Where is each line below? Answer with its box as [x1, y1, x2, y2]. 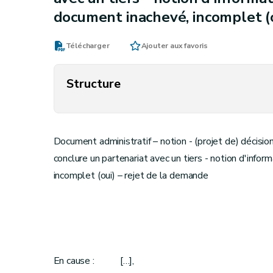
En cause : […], [53, 254, 134, 268]
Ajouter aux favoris [141, 41, 208, 51]
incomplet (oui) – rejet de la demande [53, 169, 208, 182]
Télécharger [65, 41, 110, 51]
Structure [66, 75, 121, 92]
